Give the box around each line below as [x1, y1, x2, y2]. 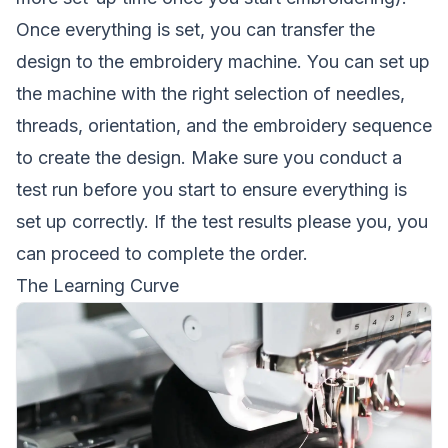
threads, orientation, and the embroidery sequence [16, 114, 432, 136]
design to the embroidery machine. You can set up [16, 50, 430, 72]
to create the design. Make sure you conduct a [16, 146, 402, 168]
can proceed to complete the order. [16, 242, 308, 264]
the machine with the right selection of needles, [16, 82, 405, 104]
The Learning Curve [16, 274, 179, 296]
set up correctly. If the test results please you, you [16, 210, 428, 232]
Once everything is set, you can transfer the [16, 18, 375, 40]
